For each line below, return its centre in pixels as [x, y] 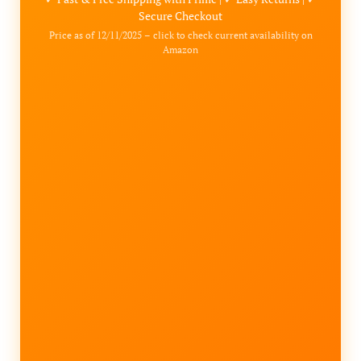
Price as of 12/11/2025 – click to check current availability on [180, 35]
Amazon [180, 49]
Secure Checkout [180, 15]
